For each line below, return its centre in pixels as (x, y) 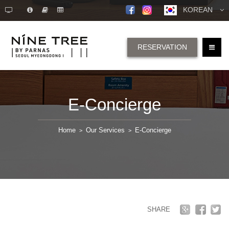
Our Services (105, 130)
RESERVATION (162, 47)
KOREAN (196, 9)
